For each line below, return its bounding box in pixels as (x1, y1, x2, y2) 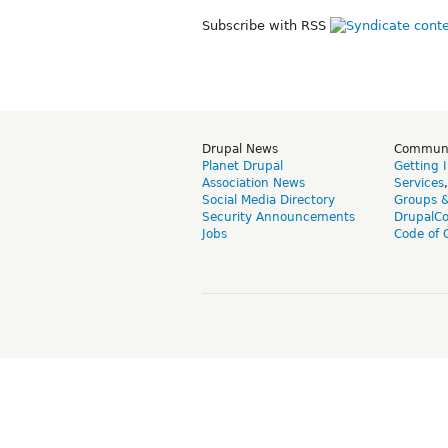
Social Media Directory (202, 192, 335, 207)
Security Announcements (202, 209, 355, 224)
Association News (202, 175, 305, 190)
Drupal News (202, 141, 278, 156)
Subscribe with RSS (202, 17, 330, 33)
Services (394, 175, 444, 190)
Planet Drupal (202, 158, 283, 173)
